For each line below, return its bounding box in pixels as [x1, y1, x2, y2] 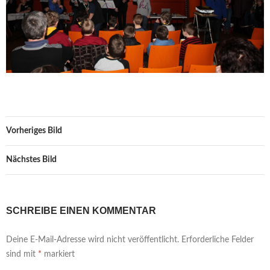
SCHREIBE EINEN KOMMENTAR [6, 205, 156, 216]
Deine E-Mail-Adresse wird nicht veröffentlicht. [6, 235, 179, 244]
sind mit [6, 250, 38, 259]
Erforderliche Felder [181, 235, 254, 244]
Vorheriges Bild [6, 126, 62, 135]
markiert [42, 250, 75, 259]
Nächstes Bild [6, 155, 57, 164]
